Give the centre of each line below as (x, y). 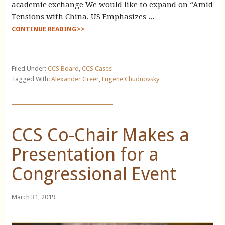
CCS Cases (97, 69)
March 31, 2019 (33, 197)
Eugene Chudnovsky (130, 79)
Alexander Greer (75, 79)
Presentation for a (85, 155)
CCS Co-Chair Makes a (100, 135)
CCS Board (63, 69)
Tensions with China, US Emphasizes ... (83, 17)
